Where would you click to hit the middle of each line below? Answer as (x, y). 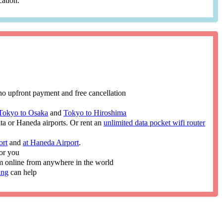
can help (23, 172)
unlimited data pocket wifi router (155, 122)
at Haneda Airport (51, 142)
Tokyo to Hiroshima (95, 112)
